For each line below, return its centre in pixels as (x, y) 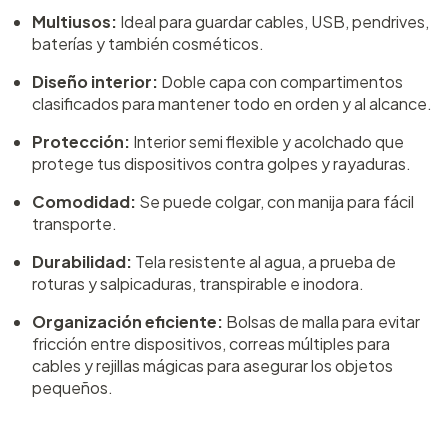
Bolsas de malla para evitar (321, 321)
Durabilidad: (82, 261)
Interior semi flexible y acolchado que (267, 141)
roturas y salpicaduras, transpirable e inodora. (198, 283)
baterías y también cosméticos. (148, 43)
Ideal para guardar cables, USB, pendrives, (273, 21)
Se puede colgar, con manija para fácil (275, 201)
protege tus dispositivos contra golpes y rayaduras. (221, 163)
